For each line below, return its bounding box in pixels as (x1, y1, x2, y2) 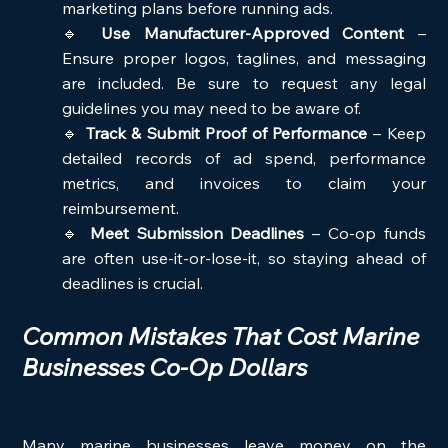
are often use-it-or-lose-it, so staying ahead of (62, 247, 426, 268)
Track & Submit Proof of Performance (85, 122, 368, 143)
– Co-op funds (304, 222, 426, 243)
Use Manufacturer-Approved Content (101, 22, 405, 43)
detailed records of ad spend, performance (62, 147, 426, 168)
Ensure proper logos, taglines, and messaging (62, 47, 426, 68)
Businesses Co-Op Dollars (22, 351, 308, 382)
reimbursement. (62, 197, 180, 218)
